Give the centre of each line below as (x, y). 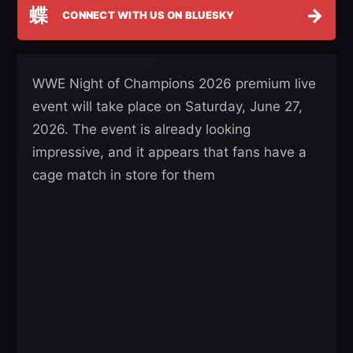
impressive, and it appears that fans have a (169, 152)
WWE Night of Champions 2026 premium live (174, 83)
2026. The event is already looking (141, 129)
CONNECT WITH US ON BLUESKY (149, 15)
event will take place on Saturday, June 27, (167, 106)
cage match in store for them (124, 175)
